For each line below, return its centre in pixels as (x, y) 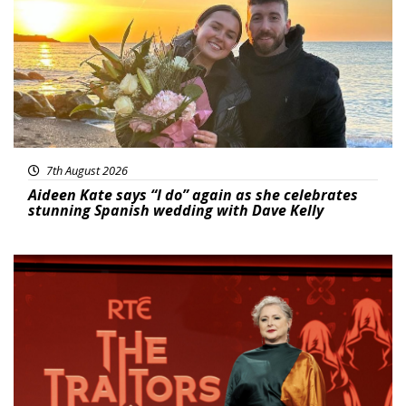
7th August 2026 (86, 171)
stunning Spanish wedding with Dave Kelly (176, 211)
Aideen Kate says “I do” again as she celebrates (193, 195)
